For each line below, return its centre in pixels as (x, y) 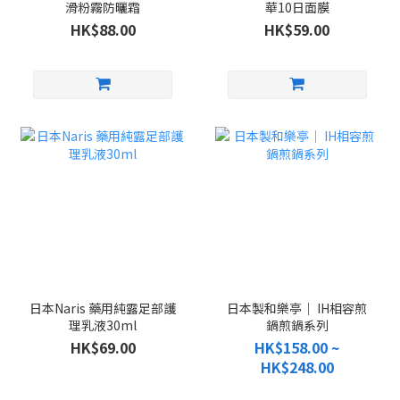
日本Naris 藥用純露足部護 (103, 308)
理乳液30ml (103, 325)
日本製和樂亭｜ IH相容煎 (297, 308)
